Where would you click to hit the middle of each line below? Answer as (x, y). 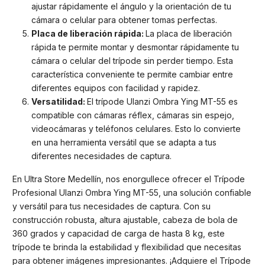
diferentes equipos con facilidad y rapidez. (116, 88)
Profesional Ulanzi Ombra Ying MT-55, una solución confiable (132, 192)
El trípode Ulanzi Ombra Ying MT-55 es (162, 102)
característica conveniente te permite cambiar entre (132, 75)
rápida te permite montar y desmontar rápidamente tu (135, 47)
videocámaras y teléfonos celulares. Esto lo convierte (136, 129)
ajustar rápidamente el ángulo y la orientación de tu (131, 7)
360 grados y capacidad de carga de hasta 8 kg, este (119, 233)
